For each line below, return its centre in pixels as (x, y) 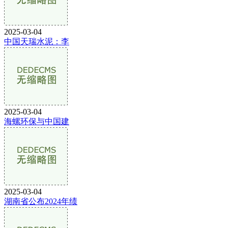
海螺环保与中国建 (37, 121)
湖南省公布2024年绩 (41, 201)
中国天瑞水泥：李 (37, 41)
